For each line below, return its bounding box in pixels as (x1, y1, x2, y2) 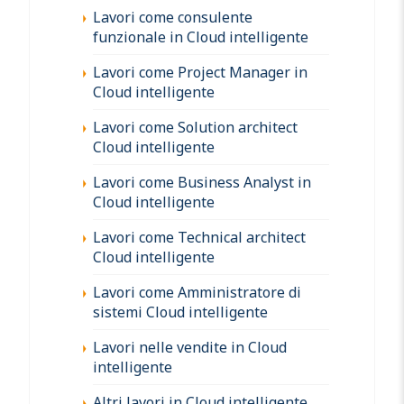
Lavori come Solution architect (93, 116, 298, 137)
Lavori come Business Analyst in (93, 171, 311, 192)
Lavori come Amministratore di (93, 281, 301, 302)
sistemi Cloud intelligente (93, 301, 268, 322)
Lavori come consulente (93, 6, 252, 27)
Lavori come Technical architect (93, 226, 306, 247)
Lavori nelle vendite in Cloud (93, 336, 287, 357)
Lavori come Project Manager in (93, 61, 308, 82)
